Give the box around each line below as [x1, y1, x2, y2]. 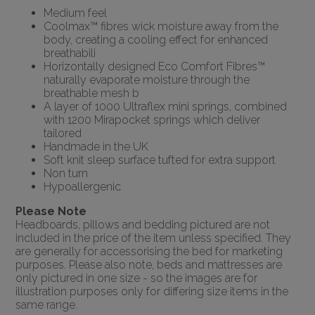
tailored [44, 127, 82, 140]
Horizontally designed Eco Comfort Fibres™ [44, 60, 266, 73]
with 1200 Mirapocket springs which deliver [44, 113, 261, 127]
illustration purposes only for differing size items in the [15, 285, 289, 298]
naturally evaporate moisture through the [44, 73, 250, 86]
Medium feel [44, 6, 108, 20]
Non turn [44, 167, 89, 180]
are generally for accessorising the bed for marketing [15, 245, 283, 258]
